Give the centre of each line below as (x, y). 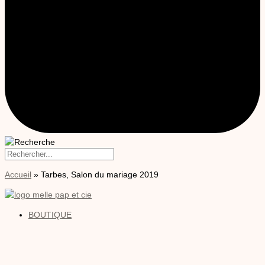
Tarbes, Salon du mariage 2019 (100, 175)
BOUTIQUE (50, 215)
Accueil (18, 175)
